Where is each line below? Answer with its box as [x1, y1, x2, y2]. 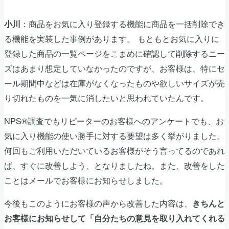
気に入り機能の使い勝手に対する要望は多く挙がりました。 [4, 129, 225, 142]
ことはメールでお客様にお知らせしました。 [4, 173, 168, 186]
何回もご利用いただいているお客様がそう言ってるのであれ [4, 144, 225, 156]
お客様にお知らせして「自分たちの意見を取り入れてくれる [4, 212, 225, 224]
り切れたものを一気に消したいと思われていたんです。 [4, 91, 209, 104]
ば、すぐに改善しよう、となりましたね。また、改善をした [4, 158, 225, 171]
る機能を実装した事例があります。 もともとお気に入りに [4, 32, 219, 44]
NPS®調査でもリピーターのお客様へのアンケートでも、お [4, 114, 224, 127]
